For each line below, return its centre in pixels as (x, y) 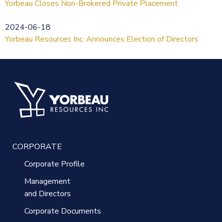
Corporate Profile (55, 164)
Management (47, 181)
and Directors (48, 194)
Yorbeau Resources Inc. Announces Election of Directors (102, 39)
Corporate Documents (63, 211)
